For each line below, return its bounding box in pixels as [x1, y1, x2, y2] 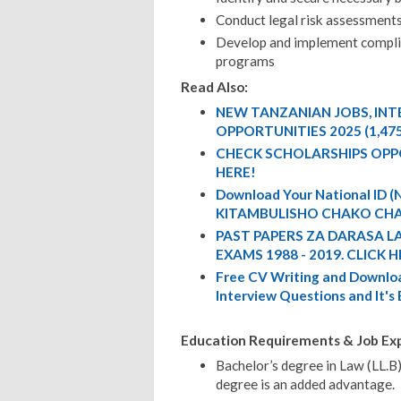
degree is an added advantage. [215, 376, 395, 393]
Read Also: [181, 78, 248, 95]
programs [215, 53, 275, 70]
